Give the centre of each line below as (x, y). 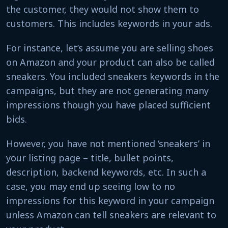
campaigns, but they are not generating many (107, 91)
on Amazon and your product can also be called (110, 62)
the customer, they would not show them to (103, 9)
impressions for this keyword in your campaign (110, 201)
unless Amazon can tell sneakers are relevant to (111, 215)
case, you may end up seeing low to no (91, 186)
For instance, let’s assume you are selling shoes (110, 48)
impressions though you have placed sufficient (108, 105)
